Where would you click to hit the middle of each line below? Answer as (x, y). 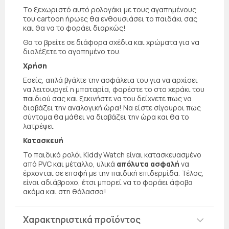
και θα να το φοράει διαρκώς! (74, 28)
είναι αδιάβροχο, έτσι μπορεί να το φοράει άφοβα (108, 182)
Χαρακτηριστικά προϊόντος (82, 219)
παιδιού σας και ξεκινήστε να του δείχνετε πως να (107, 98)
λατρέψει (38, 126)
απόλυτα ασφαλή (148, 164)
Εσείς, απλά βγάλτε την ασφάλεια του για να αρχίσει (110, 80)
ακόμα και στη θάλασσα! (65, 191)
